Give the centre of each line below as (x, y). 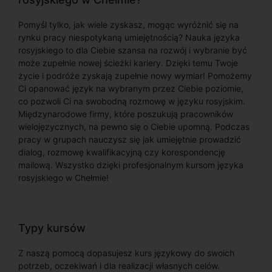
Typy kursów (52, 228)
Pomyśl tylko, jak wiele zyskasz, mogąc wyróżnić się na (128, 25)
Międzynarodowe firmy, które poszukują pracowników (126, 114)
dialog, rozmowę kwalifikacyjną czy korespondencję (122, 152)
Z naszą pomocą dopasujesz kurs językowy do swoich (126, 253)
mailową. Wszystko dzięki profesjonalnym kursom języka (131, 165)
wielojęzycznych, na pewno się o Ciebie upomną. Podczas (134, 127)
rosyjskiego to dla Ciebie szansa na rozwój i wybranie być (133, 50)
